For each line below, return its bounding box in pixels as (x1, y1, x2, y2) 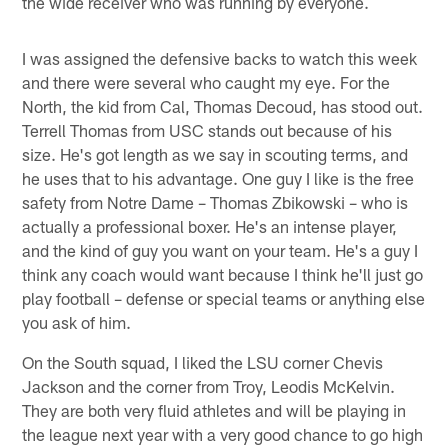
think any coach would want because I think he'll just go (22, 263, 424, 284)
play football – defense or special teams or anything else (22, 287, 426, 308)
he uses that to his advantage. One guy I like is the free (22, 167, 415, 188)
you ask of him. (22, 311, 132, 332)
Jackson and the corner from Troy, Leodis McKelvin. (22, 375, 396, 396)
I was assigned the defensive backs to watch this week (22, 47, 418, 68)
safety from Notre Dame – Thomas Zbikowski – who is (22, 191, 409, 212)
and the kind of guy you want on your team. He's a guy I (22, 239, 419, 260)
